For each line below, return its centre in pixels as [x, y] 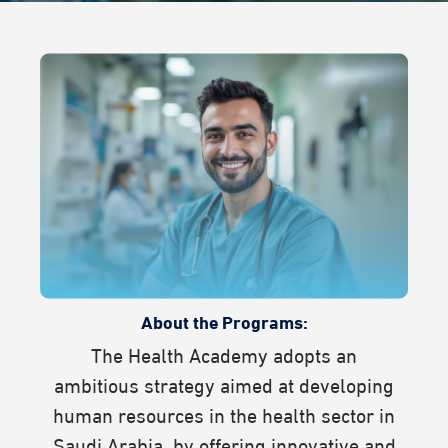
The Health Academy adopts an [224, 353]
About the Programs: [224, 320]
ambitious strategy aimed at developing [224, 383]
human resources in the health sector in [224, 413]
